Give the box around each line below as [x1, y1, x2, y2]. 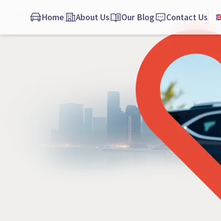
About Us [76, 11, 110, 23]
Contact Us [166, 11, 208, 23]
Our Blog [121, 11, 154, 23]
